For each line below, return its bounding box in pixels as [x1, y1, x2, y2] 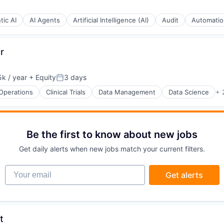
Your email [4, 164, 44, 174]
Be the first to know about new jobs [26, 128, 197, 140]
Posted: [55, 76, 84, 86]
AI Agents [29, 16, 60, 24]
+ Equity [27, 73, 56, 81]
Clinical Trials [46, 88, 85, 96]
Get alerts [165, 170, 203, 180]
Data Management [98, 88, 155, 96]
